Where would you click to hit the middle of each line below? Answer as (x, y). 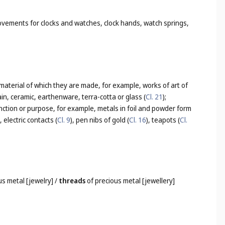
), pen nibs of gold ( (100, 120)
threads (72, 181)
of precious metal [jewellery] (130, 181)
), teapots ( (163, 120)
